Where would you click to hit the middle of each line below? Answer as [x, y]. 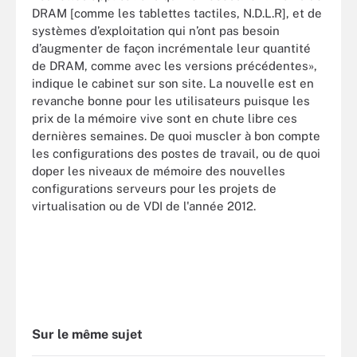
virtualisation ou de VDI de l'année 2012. [144, 206]
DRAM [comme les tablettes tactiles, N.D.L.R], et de [177, 13]
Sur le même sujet [87, 334]
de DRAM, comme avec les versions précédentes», [175, 66]
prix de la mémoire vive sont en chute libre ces [165, 118]
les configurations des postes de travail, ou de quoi [176, 153]
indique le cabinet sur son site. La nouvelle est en [173, 83]
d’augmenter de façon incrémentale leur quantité [171, 48]
